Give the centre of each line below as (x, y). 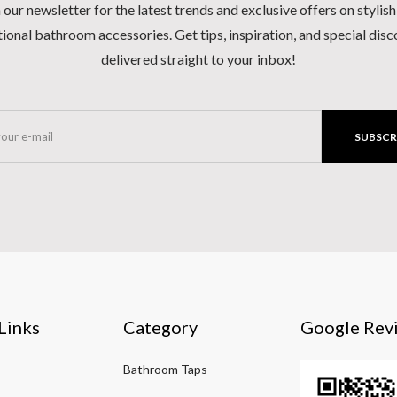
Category (160, 327)
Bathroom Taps (165, 370)
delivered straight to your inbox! (198, 59)
